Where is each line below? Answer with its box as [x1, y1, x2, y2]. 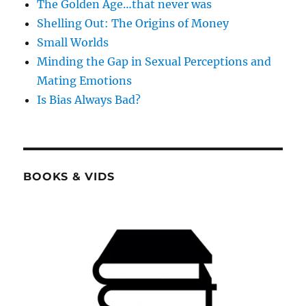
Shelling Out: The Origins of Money [37, 16, 229, 30]
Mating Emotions [37, 73, 133, 87]
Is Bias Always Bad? [37, 92, 141, 107]
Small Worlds [37, 35, 109, 49]
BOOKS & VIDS [23, 169, 115, 183]
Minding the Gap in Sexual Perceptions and [37, 54, 272, 68]
